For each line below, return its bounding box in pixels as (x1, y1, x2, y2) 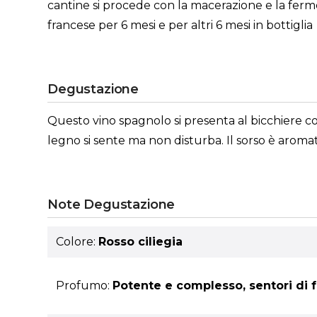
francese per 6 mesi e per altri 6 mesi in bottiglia (47, 18, 313, 32)
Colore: (56, 235, 99, 248)
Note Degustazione (47, 197, 175, 212)
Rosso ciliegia (98, 235, 183, 248)
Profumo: (56, 279, 113, 293)
